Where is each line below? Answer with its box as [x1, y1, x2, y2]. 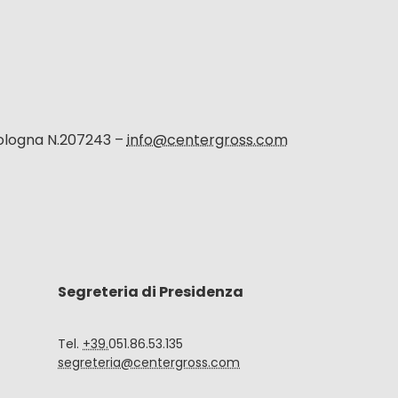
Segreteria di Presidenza [58, 282, 243, 303]
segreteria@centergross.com [58, 354, 240, 372]
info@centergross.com [126, 130, 288, 151]
